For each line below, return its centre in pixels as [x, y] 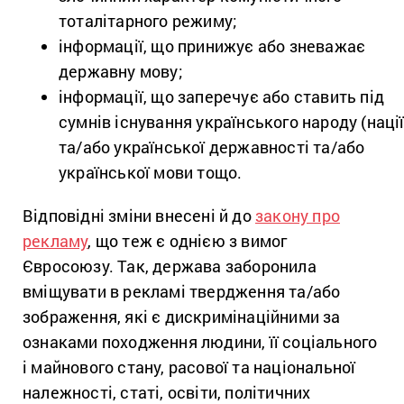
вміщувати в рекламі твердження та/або [182, 291]
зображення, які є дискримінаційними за [182, 316]
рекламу [55, 240]
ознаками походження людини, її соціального [200, 341]
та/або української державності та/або [212, 147]
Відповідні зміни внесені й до [139, 215]
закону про [298, 215]
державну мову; [121, 71]
